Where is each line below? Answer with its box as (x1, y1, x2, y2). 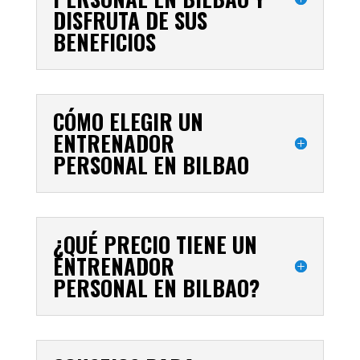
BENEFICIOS (52, 25, 156, 58)
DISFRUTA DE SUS (52, 3, 207, 36)
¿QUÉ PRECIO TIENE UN (52, 227, 257, 260)
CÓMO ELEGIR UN (52, 104, 203, 137)
